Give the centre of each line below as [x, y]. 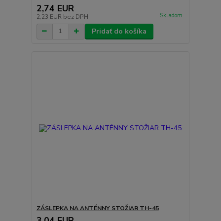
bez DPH [75, 17]
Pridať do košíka [119, 31]
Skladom [171, 15]
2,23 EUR [50, 17]
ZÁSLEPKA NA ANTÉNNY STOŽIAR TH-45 [97, 208]
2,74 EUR [55, 8]
